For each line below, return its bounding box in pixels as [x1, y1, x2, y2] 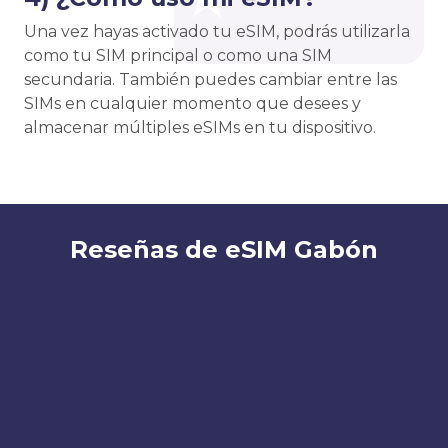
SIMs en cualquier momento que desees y [24, 94, 361, 114]
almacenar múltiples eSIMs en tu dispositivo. [24, 118, 376, 138]
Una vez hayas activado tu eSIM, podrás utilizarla [24, 22, 410, 42]
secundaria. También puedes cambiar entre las [24, 70, 397, 90]
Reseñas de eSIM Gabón [70, 235, 378, 265]
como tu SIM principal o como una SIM [24, 46, 332, 66]
